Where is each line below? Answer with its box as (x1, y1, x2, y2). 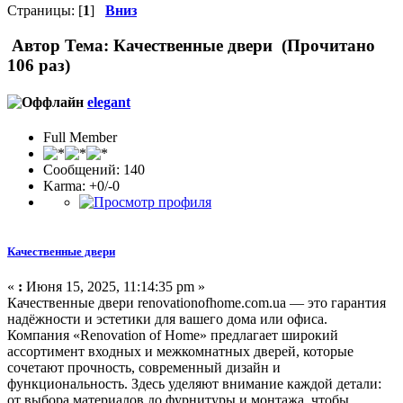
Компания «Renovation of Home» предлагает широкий (7, 327, 338, 344)
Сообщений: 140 (43, 162, 145, 178)
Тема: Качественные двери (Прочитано (60, 35, 375, 55)
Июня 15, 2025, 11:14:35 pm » (22, 279, 205, 295)
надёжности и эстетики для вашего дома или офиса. (7, 311, 327, 327)
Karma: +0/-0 (43, 178, 120, 194)
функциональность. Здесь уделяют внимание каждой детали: (7, 376, 381, 392)
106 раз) (7, 55, 70, 75)
